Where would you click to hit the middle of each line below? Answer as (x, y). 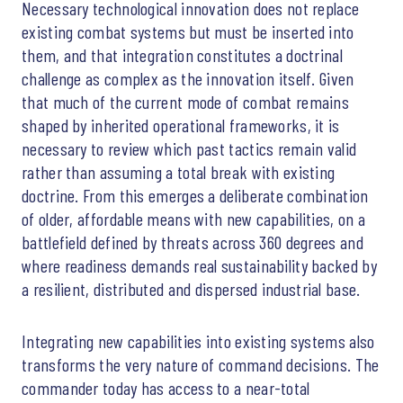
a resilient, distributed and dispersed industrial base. (191, 288)
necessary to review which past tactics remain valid (189, 148)
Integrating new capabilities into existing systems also (198, 340)
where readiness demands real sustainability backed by (199, 265)
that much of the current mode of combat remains (186, 101)
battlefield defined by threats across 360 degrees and (193, 242)
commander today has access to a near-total (166, 387)
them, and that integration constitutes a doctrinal (182, 54)
